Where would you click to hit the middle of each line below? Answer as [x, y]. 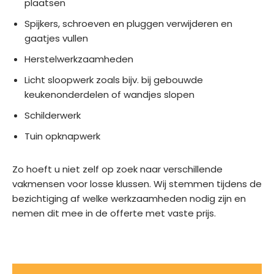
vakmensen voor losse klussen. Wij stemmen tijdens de [137, 183]
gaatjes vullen [56, 38]
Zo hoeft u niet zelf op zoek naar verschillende [117, 169]
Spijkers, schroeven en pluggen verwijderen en [128, 23]
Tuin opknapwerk [62, 136]
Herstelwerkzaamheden [79, 59]
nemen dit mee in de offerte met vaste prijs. [114, 213]
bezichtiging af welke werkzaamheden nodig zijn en [129, 198]
